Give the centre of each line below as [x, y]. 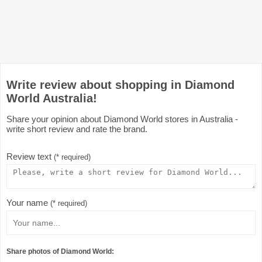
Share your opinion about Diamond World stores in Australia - [122, 119]
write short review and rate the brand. [77, 129]
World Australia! [52, 98]
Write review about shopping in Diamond [120, 85]
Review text [30, 156]
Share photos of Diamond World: [60, 251]
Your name [28, 203]
